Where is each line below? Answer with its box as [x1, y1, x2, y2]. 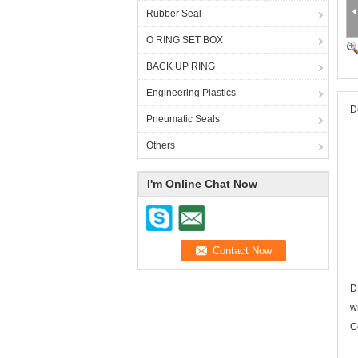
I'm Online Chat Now [147, 177, 257, 190]
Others [146, 140, 175, 151]
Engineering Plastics [146, 87, 236, 98]
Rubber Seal [146, 8, 201, 19]
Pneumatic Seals [146, 113, 220, 125]
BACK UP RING [146, 61, 215, 72]
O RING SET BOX [146, 34, 223, 46]
